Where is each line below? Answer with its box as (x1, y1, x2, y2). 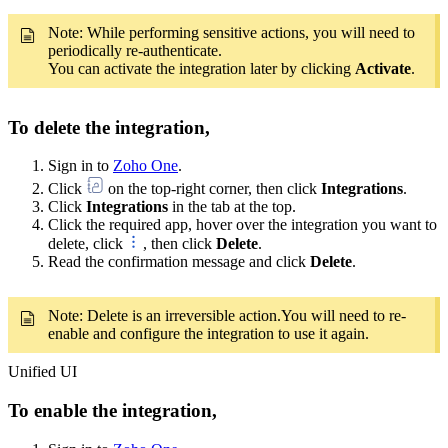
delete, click (48, 235, 127, 253)
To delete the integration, (8, 116, 210, 138)
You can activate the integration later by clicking (48, 59, 355, 77)
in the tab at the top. (168, 198, 296, 216)
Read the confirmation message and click (48, 253, 310, 271)
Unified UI (8, 363, 77, 381)
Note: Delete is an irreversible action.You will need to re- (48, 307, 406, 325)
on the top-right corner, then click (104, 180, 321, 198)
